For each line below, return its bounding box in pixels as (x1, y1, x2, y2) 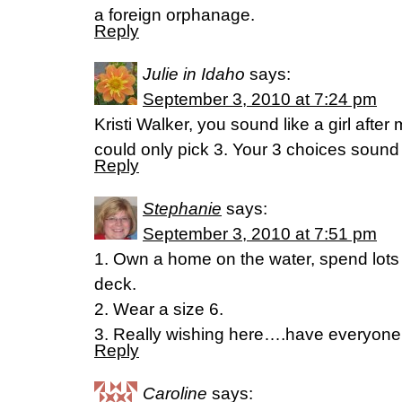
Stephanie (143, 199, 222, 218)
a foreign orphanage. (94, 5, 255, 24)
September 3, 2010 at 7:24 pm (143, 90, 377, 109)
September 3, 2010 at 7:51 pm (143, 224, 377, 243)
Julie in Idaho (143, 65, 245, 83)
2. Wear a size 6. (94, 300, 223, 319)
